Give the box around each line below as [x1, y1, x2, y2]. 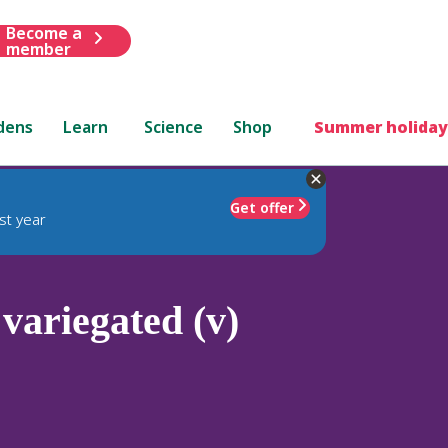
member [5, 37, 71, 60]
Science [144, 115, 204, 138]
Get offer [230, 197, 294, 217]
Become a [5, 21, 82, 44]
